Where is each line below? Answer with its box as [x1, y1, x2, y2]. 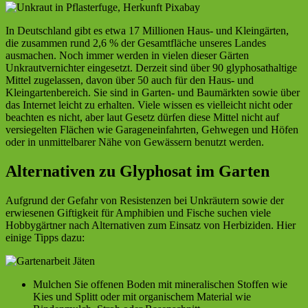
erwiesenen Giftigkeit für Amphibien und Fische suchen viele [5, 207, 271, 219]
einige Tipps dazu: [5, 232, 85, 244]
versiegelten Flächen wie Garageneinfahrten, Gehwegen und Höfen [5, 124, 298, 136]
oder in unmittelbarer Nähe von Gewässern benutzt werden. [5, 136, 264, 148]
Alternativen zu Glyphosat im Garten [5, 162, 269, 181]
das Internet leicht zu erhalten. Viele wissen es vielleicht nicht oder [5, 99, 292, 111]
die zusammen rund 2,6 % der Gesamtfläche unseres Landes [5, 37, 266, 49]
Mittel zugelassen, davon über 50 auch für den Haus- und [5, 74, 254, 87]
